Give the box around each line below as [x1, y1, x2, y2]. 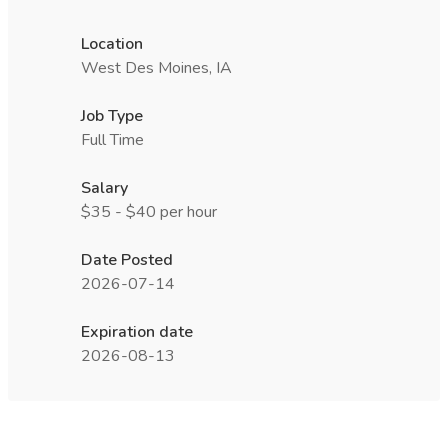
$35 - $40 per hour [81, 201, 217, 223]
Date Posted [81, 249, 173, 271]
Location [81, 33, 143, 55]
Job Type [81, 105, 143, 127]
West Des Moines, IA [81, 57, 232, 79]
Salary [81, 177, 128, 199]
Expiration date [81, 321, 193, 343]
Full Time [81, 129, 144, 151]
